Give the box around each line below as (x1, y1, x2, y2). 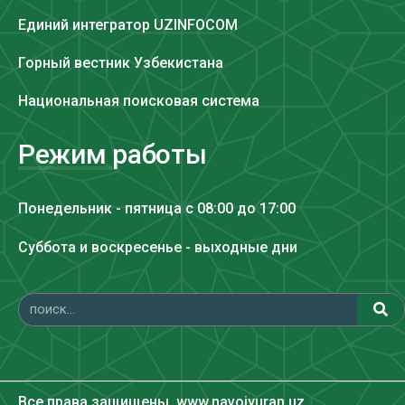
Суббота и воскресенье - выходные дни (18, 238, 297, 256)
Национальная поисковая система (18, 91, 259, 109)
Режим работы (18, 137, 207, 170)
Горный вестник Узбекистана (18, 53, 223, 71)
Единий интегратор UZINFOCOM (18, 15, 238, 33)
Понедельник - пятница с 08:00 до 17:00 (18, 199, 296, 217)
